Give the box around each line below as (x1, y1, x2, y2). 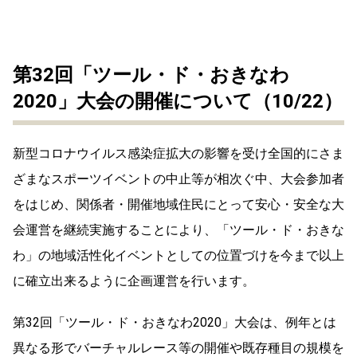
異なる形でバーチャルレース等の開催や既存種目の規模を (13, 339, 344, 355)
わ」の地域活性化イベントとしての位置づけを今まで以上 (13, 247, 344, 263)
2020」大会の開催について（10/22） (13, 89, 343, 112)
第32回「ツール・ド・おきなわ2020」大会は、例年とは (13, 314, 336, 330)
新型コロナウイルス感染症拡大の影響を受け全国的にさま (13, 145, 344, 161)
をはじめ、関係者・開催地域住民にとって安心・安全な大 (13, 196, 344, 212)
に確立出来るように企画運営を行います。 (13, 273, 255, 288)
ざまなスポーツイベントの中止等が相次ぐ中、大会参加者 (13, 171, 344, 186)
